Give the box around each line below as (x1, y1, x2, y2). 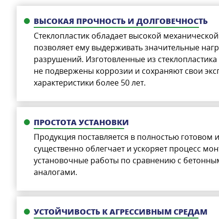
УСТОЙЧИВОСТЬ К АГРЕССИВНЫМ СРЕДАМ (33, 206, 207, 217)
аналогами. (33, 166, 77, 177)
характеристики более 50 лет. (33, 77, 146, 88)
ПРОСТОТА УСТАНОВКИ (33, 116, 129, 128)
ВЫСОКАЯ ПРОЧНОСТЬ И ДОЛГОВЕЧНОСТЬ (33, 15, 208, 26)
